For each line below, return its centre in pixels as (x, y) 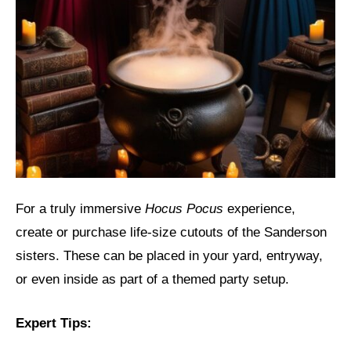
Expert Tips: (54, 323)
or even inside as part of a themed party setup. (152, 280)
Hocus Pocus (184, 209)
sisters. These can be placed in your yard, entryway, (169, 256)
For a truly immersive (80, 209)
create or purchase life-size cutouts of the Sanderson (171, 233)
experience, (259, 209)
